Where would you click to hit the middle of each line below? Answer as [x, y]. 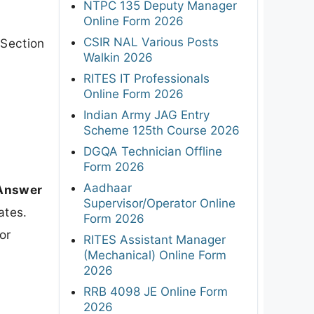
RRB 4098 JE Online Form [156, 291]
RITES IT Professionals [146, 78]
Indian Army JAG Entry [146, 115]
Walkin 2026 [118, 57]
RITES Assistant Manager [155, 239]
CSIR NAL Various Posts [151, 42]
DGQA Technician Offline [153, 151]
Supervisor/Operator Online [159, 203]
